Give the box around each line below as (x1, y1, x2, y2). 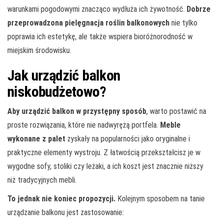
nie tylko (169, 18, 197, 27)
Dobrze (187, 4, 211, 14)
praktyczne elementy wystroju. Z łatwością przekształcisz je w (7, 147, 200, 157)
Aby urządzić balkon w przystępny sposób (7, 106, 146, 116)
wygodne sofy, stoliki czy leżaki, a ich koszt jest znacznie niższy (7, 161, 203, 171)
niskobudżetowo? (7, 82, 106, 100)
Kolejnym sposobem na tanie (115, 193, 205, 203)
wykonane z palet (7, 134, 65, 143)
